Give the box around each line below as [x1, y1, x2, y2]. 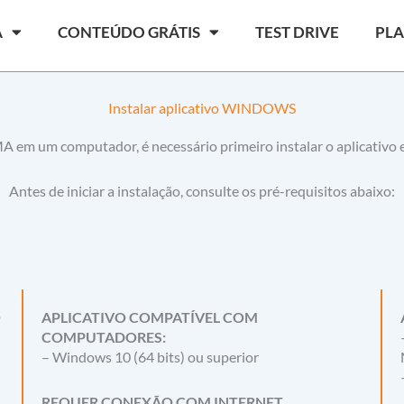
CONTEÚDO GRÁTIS [58, 22, 201, 41]
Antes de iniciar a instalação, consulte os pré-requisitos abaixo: [9, 182, 395, 200]
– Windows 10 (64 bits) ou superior [41, 348, 259, 366]
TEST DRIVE [255, 22, 340, 41]
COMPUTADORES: [41, 328, 166, 346]
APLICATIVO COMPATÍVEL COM [41, 308, 258, 326]
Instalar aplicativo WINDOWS [108, 99, 296, 117]
